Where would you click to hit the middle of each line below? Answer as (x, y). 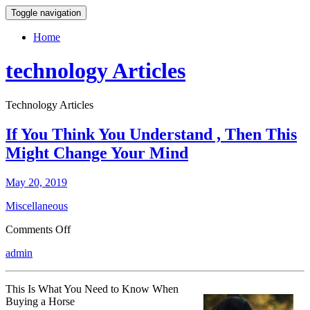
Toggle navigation (46, 13)
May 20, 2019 (36, 182)
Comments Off (38, 229)
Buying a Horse (40, 301)
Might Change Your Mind (97, 153)
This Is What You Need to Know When (92, 289)
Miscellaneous (37, 206)
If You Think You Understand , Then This (151, 134)
